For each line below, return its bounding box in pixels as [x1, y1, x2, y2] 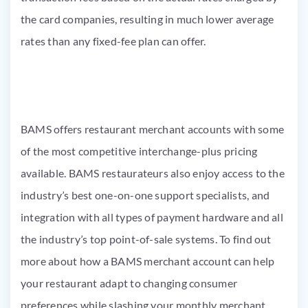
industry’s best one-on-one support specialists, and [21, 188, 270, 201]
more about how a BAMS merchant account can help [21, 254, 275, 267]
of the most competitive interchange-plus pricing [21, 144, 258, 157]
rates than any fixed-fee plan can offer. [21, 34, 211, 47]
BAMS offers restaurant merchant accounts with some [21, 122, 284, 135]
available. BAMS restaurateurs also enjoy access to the [21, 166, 285, 179]
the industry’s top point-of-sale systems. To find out [21, 232, 272, 245]
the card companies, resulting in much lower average [21, 12, 274, 25]
